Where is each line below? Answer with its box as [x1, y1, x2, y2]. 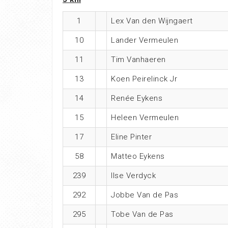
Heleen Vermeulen [111, 112, 179, 122]
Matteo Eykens [111, 151, 165, 161]
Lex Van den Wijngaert [111, 16, 193, 25]
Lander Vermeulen [111, 35, 178, 45]
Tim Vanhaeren [111, 54, 166, 64]
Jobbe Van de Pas [111, 190, 178, 199]
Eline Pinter [111, 132, 152, 141]
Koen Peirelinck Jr [111, 74, 177, 83]
